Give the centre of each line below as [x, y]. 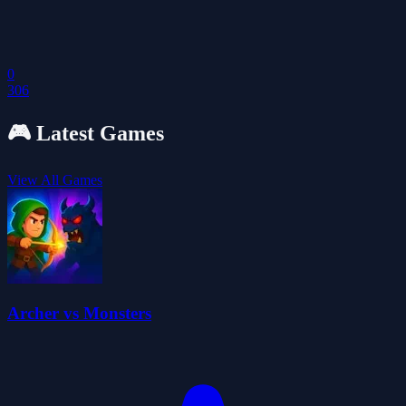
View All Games [55, 179]
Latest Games [97, 133]
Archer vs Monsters [79, 314]
